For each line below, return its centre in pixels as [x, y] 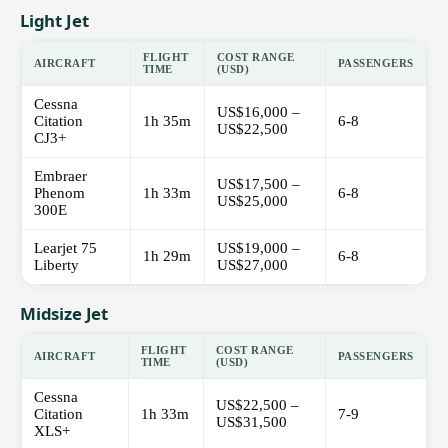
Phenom [59, 193]
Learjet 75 [65, 248]
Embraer [60, 176]
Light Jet [54, 21]
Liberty [56, 265]
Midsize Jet [64, 314]
